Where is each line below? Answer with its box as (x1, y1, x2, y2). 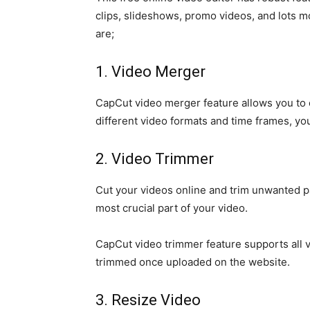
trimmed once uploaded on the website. (95, 255, 290, 268)
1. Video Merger (95, 63, 206, 80)
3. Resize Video (95, 291, 201, 309)
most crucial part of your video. (95, 201, 248, 215)
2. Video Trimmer (95, 150, 214, 167)
